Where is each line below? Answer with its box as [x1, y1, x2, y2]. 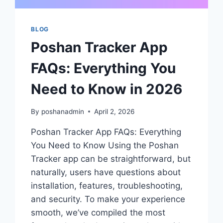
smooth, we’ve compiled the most [31, 207, 166, 218]
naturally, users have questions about [31, 167, 181, 177]
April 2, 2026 [94, 107, 134, 115]
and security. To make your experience [31, 194, 186, 204]
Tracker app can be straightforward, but [31, 153, 191, 164]
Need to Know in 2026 [31, 81, 183, 98]
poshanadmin [41, 107, 84, 115]
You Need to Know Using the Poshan [31, 140, 179, 150]
